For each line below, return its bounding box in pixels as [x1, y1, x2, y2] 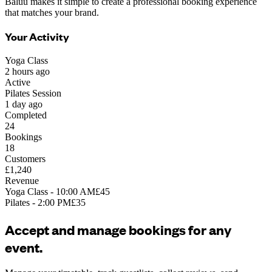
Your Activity [5, 29, 69, 44]
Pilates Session [5, 88, 61, 99]
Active [5, 77, 30, 88]
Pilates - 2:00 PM [5, 197, 71, 208]
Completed [5, 110, 47, 121]
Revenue [5, 175, 39, 186]
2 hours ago [5, 66, 50, 77]
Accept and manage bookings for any [5, 220, 231, 238]
